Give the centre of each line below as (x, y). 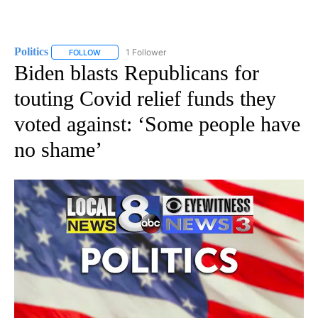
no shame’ (58, 149)
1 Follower (146, 52)
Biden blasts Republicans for (137, 72)
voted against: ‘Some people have (157, 124)
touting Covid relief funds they (145, 98)
